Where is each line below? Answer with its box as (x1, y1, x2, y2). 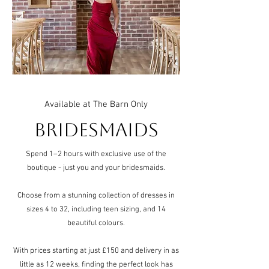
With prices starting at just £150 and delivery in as (13, 246, 179, 256)
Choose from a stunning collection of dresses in (17, 191, 175, 201)
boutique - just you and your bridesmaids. (27, 163, 165, 173)
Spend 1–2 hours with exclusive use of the (26, 150, 166, 159)
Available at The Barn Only (44, 99, 148, 110)
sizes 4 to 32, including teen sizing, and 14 (26, 205, 166, 214)
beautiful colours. (67, 219, 125, 228)
